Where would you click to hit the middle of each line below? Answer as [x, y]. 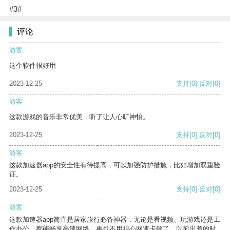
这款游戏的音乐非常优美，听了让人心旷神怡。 [79, 117]
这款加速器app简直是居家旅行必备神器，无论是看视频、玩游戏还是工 [115, 220]
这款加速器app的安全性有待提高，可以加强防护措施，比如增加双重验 [115, 165]
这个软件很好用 [33, 66]
